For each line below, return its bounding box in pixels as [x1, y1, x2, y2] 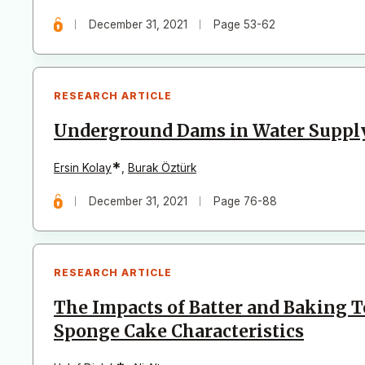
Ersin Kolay [54, 161, 112, 174]
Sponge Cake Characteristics [54, 320, 304, 342]
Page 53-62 [213, 17, 276, 31]
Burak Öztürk [128, 161, 196, 174]
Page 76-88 [213, 194, 278, 208]
